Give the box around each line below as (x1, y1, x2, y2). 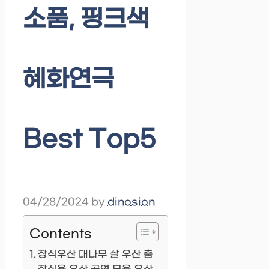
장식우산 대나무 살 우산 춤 (38, 249, 154, 261)
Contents (29, 226, 92, 241)
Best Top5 (23, 125, 156, 155)
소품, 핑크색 (23, 5, 149, 35)
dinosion (107, 196, 155, 209)
